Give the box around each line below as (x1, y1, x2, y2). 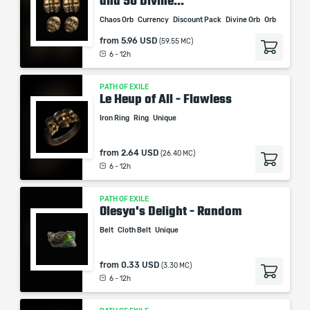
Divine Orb (226, 17, 262, 24)
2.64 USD (121, 149, 158, 157)
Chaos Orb (100, 17, 135, 24)
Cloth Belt (118, 227, 152, 234)
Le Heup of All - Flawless (100, 92, 232, 106)
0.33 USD (121, 261, 159, 269)
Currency (138, 17, 170, 24)
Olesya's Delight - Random (100, 204, 241, 218)
